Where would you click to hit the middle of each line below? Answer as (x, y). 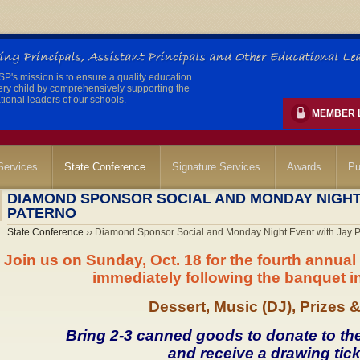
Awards (304, 167)
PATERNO (41, 213)
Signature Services (216, 167)
